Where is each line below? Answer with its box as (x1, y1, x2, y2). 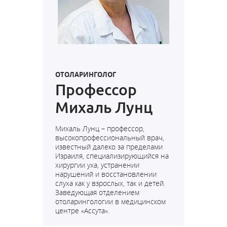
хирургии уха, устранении (55, 160, 139, 170)
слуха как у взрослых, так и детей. (55, 178, 165, 188)
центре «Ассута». (55, 206, 109, 215)
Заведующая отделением (55, 187, 139, 197)
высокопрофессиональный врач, (55, 133, 164, 142)
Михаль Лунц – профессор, (55, 124, 144, 133)
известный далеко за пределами (55, 142, 163, 152)
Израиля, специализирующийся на (55, 151, 169, 161)
